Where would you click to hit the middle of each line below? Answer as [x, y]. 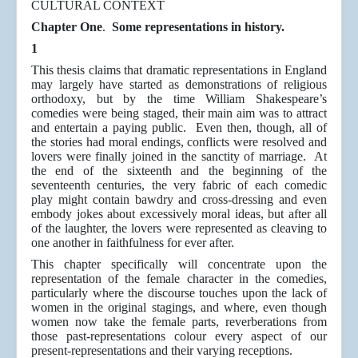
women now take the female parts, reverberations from [179, 322]
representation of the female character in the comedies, [179, 279]
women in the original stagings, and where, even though [179, 308]
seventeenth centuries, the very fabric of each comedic [179, 185]
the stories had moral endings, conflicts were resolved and [179, 142]
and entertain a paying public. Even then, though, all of [179, 128]
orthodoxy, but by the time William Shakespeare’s [179, 99]
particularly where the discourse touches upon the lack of [179, 293]
